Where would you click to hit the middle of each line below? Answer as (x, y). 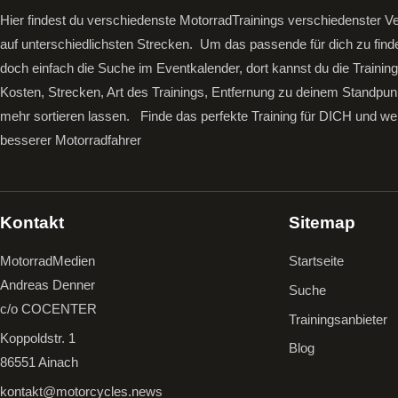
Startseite (316, 261)
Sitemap (322, 223)
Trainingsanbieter (338, 319)
